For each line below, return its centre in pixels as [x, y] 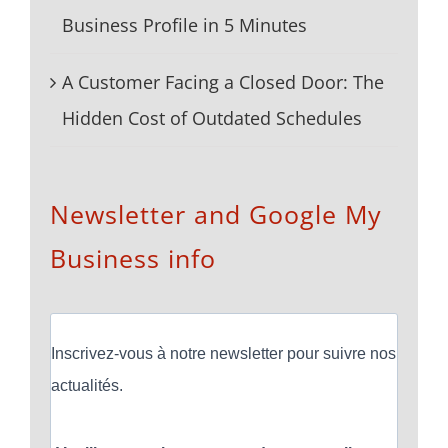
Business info [133, 257]
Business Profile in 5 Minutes [184, 24]
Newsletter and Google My [216, 213]
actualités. [87, 385]
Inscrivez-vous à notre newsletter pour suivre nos [223, 353]
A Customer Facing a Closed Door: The [223, 81]
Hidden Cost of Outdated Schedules [212, 117]
